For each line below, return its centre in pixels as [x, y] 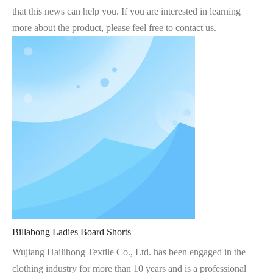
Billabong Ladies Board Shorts [72, 232]
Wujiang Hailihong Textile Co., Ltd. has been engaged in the [129, 252]
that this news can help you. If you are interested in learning [126, 11]
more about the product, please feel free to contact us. [114, 28]
